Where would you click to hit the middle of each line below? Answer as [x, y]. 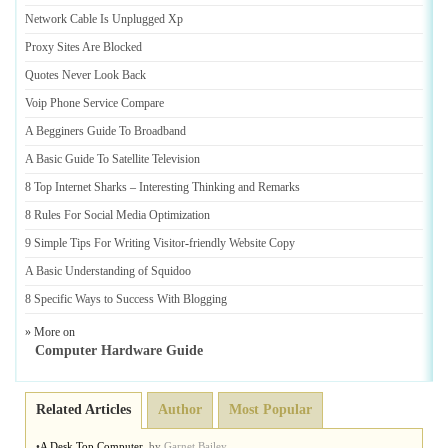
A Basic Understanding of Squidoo [108, 271]
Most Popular [270, 409]
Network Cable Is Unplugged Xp [104, 19]
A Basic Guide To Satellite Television [112, 159]
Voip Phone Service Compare [94, 103]
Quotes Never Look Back [85, 75]
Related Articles [83, 409]
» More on [50, 332]
